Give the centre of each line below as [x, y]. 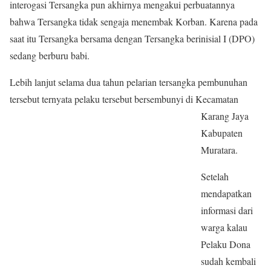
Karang [215, 116]
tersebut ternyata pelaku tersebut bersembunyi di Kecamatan [124, 99]
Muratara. [219, 150]
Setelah [215, 176]
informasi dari [227, 210]
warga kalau [224, 227]
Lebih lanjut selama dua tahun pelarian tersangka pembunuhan [129, 82]
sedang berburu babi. [50, 55]
